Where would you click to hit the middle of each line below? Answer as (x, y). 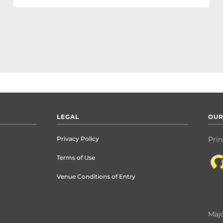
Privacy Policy (78, 139)
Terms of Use (76, 158)
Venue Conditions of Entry (96, 176)
